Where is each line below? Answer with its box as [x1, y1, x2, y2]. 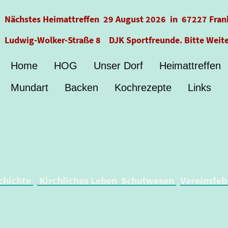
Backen [65, 82, 99, 93]
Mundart [11, 82, 49, 93]
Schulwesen [119, 174, 176, 187]
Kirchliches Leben [37, 174, 117, 187]
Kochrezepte [115, 82, 172, 93]
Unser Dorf [94, 60, 144, 71]
